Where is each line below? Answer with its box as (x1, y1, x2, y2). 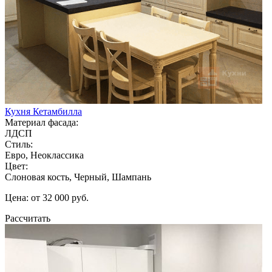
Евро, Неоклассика (5, 149, 84, 160)
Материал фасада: (5, 117, 78, 127)
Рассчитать (5, 212, 50, 223)
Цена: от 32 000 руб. (5, 192, 89, 203)
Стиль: (5, 138, 33, 149)
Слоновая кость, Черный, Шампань (5, 171, 151, 182)
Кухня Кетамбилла (5, 106, 82, 117)
